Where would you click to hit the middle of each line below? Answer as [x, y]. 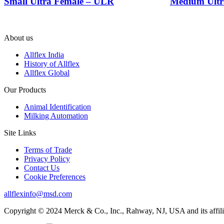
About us [18, 37]
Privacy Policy [47, 158]
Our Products [25, 89]
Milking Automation [56, 115]
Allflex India [44, 54]
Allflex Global [47, 72]
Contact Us [42, 167]
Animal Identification [57, 106]
